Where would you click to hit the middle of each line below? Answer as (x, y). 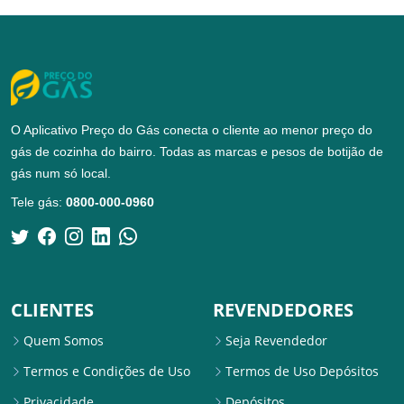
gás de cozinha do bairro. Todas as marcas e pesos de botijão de (197, 152)
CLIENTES (52, 309)
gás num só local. (61, 174)
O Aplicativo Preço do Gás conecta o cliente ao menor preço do (192, 130)
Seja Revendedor (276, 340)
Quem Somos (64, 340)
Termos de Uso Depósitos (302, 371)
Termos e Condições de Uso (107, 371)
